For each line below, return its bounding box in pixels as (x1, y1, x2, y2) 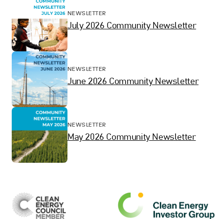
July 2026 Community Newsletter (67, 22, 197, 31)
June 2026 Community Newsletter (67, 77, 199, 87)
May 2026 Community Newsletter (67, 133, 196, 142)
